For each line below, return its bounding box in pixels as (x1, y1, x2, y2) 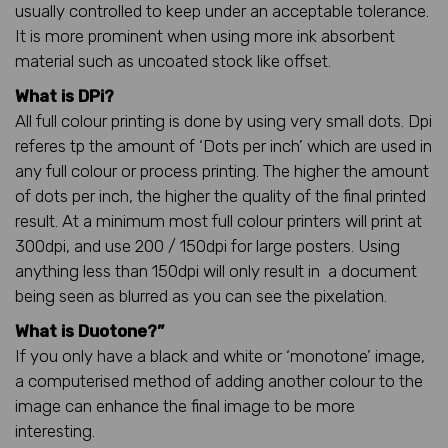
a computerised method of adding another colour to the (15, 370, 423, 391)
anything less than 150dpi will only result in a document (15, 260, 417, 281)
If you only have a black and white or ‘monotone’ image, (15, 345, 425, 366)
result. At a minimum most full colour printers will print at (15, 210, 422, 231)
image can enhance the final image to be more (15, 395, 355, 416)
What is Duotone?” (15, 320, 164, 341)
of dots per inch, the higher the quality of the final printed (15, 185, 426, 206)
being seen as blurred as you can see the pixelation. (15, 285, 387, 306)
